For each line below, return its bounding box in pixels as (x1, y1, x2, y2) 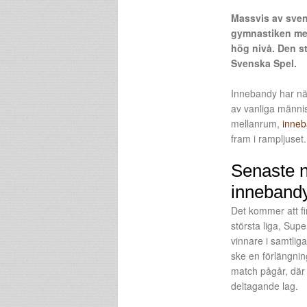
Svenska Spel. (231, 56, 297, 70)
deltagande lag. (231, 279, 298, 293)
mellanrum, (231, 116, 282, 130)
